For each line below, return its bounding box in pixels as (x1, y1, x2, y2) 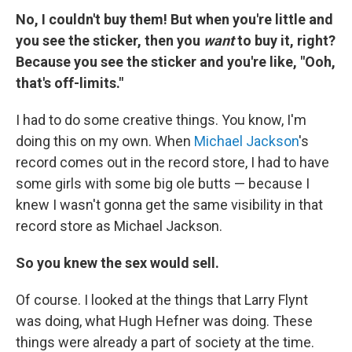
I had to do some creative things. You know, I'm (16, 112, 306, 128)
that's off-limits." (16, 75, 123, 91)
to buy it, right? (234, 32, 335, 49)
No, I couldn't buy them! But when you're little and (16, 11, 333, 27)
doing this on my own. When (16, 133, 194, 149)
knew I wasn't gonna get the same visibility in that (16, 196, 323, 213)
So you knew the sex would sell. (16, 255, 219, 271)
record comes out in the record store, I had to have (16, 154, 329, 170)
